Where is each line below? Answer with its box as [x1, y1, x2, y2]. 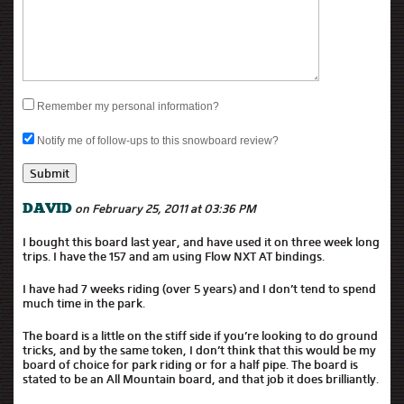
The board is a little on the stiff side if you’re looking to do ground [23, 328, 378, 343]
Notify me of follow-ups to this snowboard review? [37, 134, 279, 147]
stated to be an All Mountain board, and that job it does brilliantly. [23, 372, 379, 386]
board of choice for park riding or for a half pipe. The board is [23, 357, 358, 372]
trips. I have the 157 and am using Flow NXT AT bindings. [23, 249, 325, 263]
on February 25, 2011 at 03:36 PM [75, 201, 256, 216]
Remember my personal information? [37, 100, 219, 113]
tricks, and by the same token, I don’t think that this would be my [23, 343, 376, 357]
